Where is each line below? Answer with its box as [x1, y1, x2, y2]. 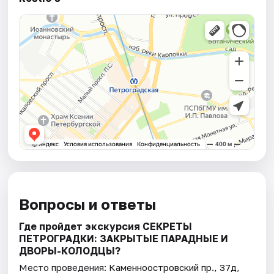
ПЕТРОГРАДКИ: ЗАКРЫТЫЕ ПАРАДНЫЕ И [19, 232, 229, 245]
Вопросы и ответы [19, 195, 157, 213]
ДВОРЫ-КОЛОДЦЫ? [19, 245, 121, 257]
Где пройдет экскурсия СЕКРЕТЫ [19, 220, 193, 233]
